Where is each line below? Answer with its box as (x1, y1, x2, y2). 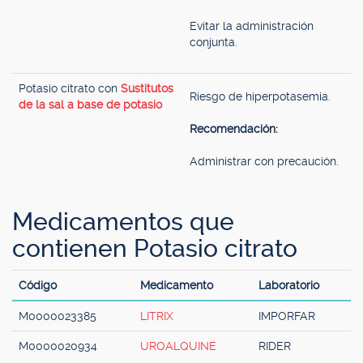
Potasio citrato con (19, 82, 121, 95)
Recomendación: (190, 122, 278, 135)
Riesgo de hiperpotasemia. (190, 90, 331, 103)
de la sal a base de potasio (19, 98, 162, 111)
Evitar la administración (190, 19, 314, 32)
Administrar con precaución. (190, 155, 339, 168)
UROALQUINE (140, 340, 216, 352)
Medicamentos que (12, 207, 234, 236)
